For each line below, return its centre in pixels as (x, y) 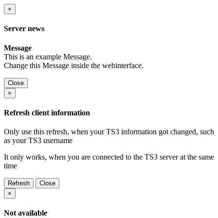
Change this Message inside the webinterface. (74, 65)
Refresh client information (47, 112)
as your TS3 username (38, 141)
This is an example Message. (48, 56)
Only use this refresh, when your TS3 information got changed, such (109, 132)
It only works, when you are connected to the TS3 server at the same (109, 157)
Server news (24, 29)
